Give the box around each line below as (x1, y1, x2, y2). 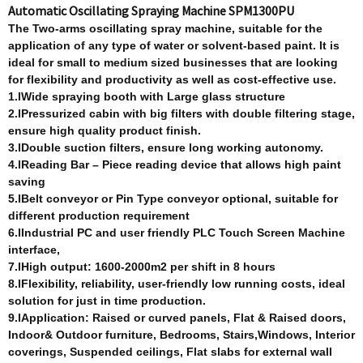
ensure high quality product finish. (8, 124, 201, 137)
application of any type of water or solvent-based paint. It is (8, 39, 340, 52)
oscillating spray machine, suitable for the (89, 22, 322, 35)
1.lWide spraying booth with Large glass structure (8, 90, 285, 103)
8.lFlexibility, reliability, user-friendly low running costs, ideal (8, 277, 345, 290)
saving (8, 175, 45, 188)
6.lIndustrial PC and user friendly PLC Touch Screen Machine (8, 226, 345, 239)
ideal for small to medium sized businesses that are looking (8, 56, 338, 69)
